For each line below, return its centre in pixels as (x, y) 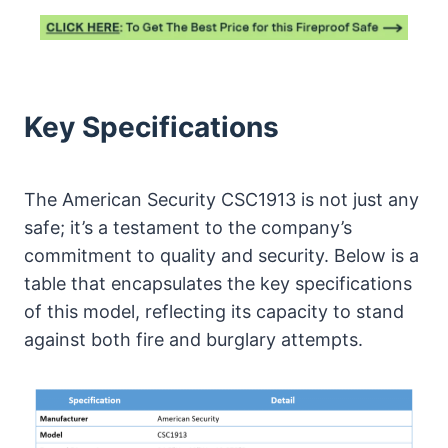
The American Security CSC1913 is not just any (221, 199)
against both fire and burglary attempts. (193, 339)
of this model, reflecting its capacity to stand (214, 311)
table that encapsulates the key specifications (218, 283)
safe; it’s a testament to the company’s (188, 227)
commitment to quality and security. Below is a (221, 255)
